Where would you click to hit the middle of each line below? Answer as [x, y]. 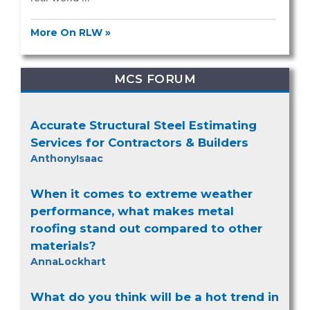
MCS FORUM [155, 79]
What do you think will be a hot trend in [155, 297]
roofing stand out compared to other [146, 229]
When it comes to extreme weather [142, 194]
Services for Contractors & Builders [139, 143]
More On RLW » [71, 32]
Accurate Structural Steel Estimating [144, 126]
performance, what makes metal [132, 211]
